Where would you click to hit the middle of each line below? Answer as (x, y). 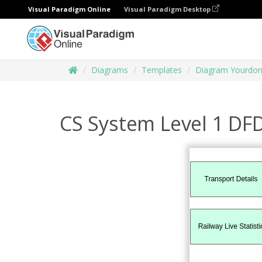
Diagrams (110, 70)
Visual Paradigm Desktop (168, 9)
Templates (162, 70)
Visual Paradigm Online (69, 9)
